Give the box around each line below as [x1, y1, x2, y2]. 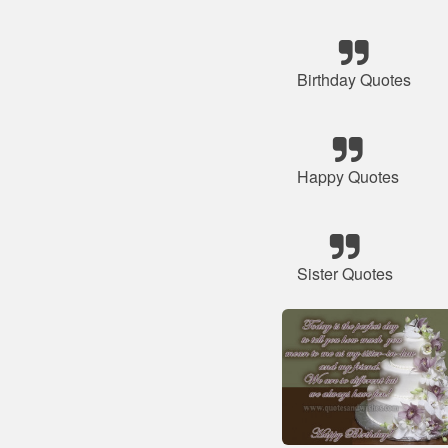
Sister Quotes [297, 262, 393, 285]
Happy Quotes [297, 165, 399, 188]
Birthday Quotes [297, 68, 411, 91]
